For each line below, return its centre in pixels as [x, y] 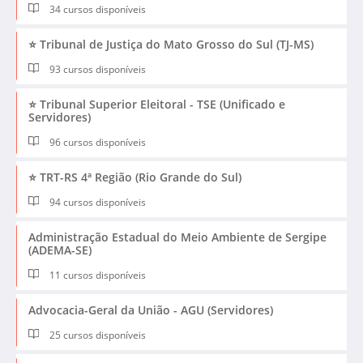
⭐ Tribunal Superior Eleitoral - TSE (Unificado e [157, 104]
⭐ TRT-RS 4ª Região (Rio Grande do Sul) [135, 177]
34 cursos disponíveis [97, 9]
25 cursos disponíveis [97, 335]
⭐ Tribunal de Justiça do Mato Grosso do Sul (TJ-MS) [171, 44]
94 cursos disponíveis [97, 203]
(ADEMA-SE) [60, 250]
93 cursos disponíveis [97, 69]
